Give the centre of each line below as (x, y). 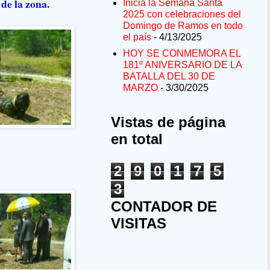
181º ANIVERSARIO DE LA (182, 65)
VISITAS (139, 224)
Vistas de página (168, 122)
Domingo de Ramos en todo (183, 26)
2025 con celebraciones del (182, 14)
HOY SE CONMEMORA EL (182, 54)
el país (137, 37)
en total (137, 139)
